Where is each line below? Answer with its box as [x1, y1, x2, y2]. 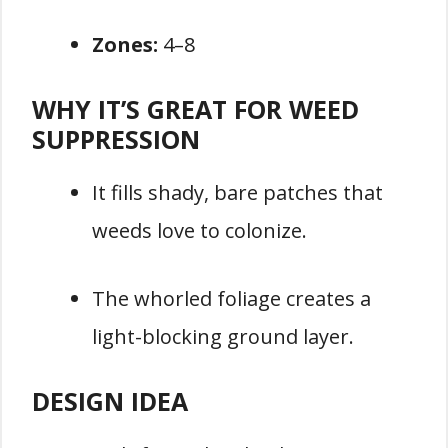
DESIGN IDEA [32, 384, 188, 419]
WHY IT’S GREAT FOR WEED [32, 92, 359, 127]
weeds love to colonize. [92, 217, 307, 245]
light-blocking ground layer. [92, 323, 354, 351]
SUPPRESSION [32, 122, 200, 157]
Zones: [92, 31, 158, 59]
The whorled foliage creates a [92, 285, 371, 313]
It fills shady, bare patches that [92, 179, 383, 207]
